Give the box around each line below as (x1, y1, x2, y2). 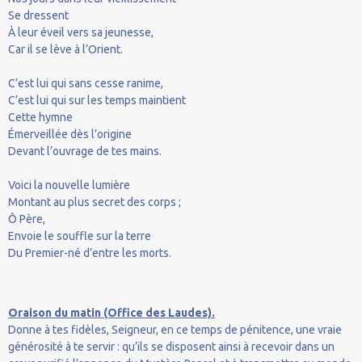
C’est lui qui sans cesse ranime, (8, 76, 163, 90)
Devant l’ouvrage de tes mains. (8, 144, 162, 158)
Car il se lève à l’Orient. (8, 42, 123, 56)
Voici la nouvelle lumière (8, 178, 130, 192)
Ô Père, (8, 212, 45, 225)
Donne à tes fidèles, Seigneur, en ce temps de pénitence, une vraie (8, 322, 342, 336)
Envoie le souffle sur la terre (8, 229, 151, 242)
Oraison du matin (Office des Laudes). (8, 305, 215, 319)
